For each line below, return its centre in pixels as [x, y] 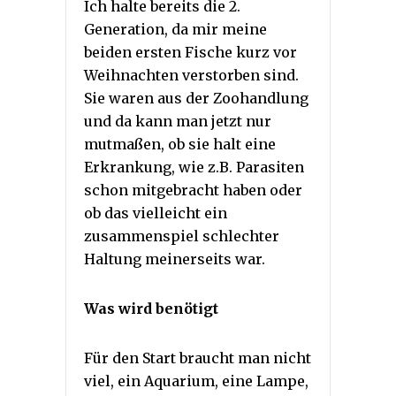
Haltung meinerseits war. [175, 259]
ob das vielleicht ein [156, 213]
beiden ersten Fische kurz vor [190, 52]
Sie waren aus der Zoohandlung [196, 98]
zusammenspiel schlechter [182, 236]
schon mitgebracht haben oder [193, 190]
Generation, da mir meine [175, 29]
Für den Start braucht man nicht [198, 358]
